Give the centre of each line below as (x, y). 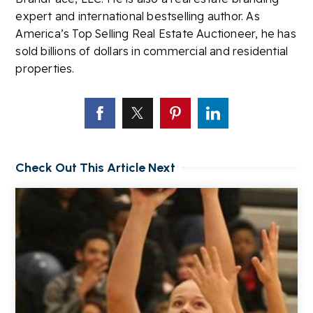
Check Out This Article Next (96, 168)
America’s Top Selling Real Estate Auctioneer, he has (156, 34)
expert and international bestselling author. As (138, 16)
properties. (45, 69)
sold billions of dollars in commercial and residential (152, 51)
